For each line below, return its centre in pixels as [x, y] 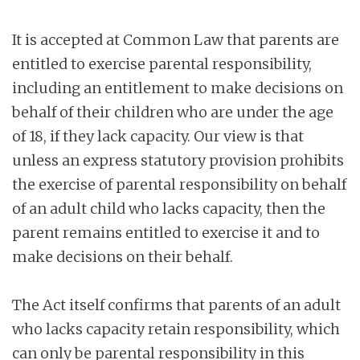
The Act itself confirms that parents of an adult [176, 305]
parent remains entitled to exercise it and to [166, 232]
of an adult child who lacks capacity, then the [169, 208]
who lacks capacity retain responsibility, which [176, 329]
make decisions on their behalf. [123, 256]
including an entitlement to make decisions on [178, 88]
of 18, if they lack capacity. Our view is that [158, 136]
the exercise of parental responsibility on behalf [179, 184]
